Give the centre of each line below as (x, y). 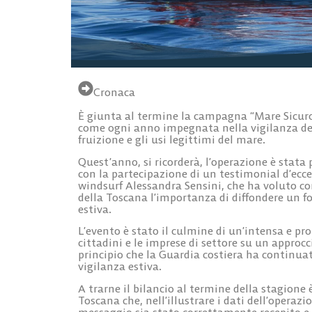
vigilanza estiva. (120, 266)
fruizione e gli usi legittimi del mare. (172, 140)
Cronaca (114, 92)
